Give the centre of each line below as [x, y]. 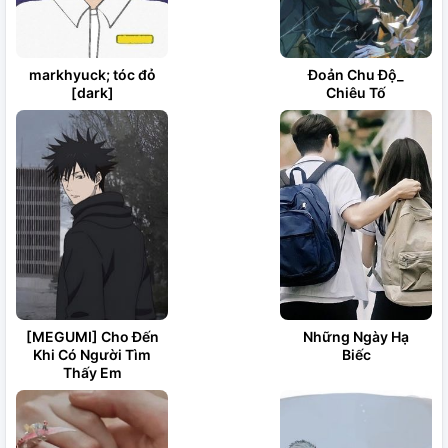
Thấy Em [92, 372]
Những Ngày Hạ [356, 336]
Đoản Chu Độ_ [356, 74]
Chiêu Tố [356, 92]
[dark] [92, 92]
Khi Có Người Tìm [92, 354]
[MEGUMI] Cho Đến [92, 336]
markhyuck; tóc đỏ [92, 74]
